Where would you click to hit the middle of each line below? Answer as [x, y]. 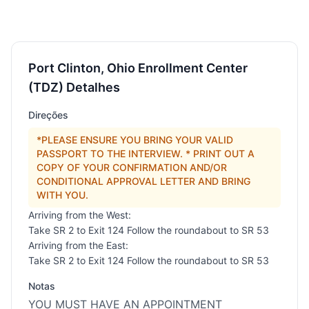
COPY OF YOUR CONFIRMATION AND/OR [132, 167]
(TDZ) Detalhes [74, 87]
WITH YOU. [62, 195]
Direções [48, 115]
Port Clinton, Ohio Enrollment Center [138, 68]
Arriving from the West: [80, 215]
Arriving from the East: [78, 245]
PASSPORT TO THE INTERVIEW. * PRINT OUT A [146, 153]
